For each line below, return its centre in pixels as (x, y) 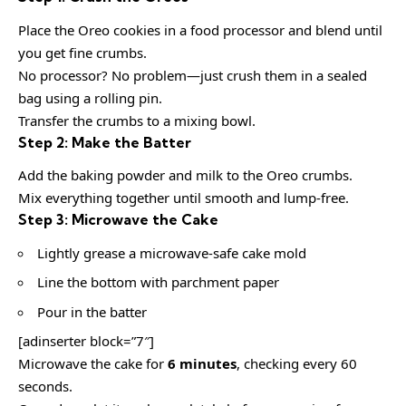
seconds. (45, 387)
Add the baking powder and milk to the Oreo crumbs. (185, 175)
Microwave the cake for (93, 364)
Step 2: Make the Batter (105, 142)
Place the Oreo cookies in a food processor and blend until (200, 29)
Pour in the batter (92, 311)
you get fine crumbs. (82, 52)
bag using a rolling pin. (90, 97)
